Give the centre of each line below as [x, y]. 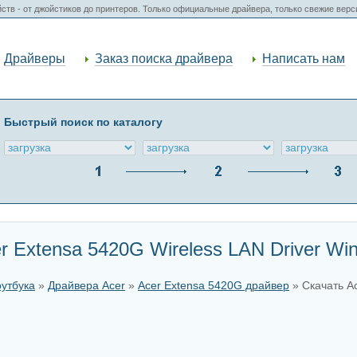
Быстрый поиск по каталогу [83, 122]
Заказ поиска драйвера [164, 58]
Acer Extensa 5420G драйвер [214, 286]
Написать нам [304, 58]
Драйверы [35, 58]
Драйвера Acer [86, 286]
